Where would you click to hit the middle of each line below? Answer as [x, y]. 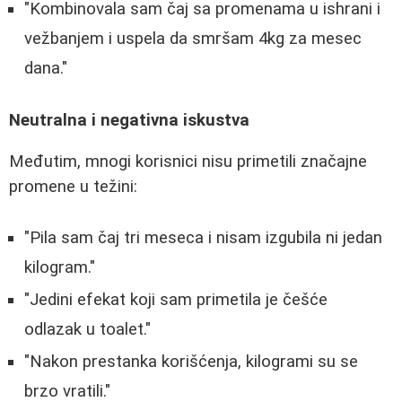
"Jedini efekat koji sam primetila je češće [176, 299]
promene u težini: [73, 187]
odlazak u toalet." [87, 329]
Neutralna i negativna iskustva [129, 120]
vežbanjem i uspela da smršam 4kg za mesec [193, 38]
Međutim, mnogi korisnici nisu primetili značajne [188, 162]
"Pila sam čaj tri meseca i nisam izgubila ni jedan [203, 237]
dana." [46, 68]
